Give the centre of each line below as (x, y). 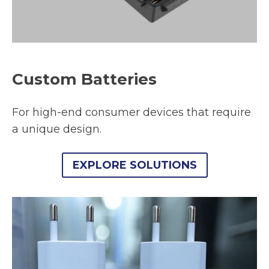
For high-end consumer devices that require (131, 112)
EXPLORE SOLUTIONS (134, 165)
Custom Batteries (84, 79)
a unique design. (57, 129)
